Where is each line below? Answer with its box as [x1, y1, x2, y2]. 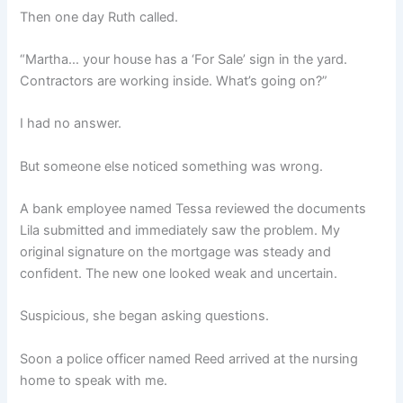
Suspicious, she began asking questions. [20, 308, 270, 325]
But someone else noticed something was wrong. [20, 157, 324, 175]
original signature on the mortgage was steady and [20, 243, 332, 260]
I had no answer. [20, 115, 122, 132]
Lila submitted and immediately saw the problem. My [20, 221, 341, 238]
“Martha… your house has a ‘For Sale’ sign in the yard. [20, 50, 348, 67]
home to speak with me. [20, 372, 168, 389]
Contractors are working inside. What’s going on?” [20, 72, 328, 89]
